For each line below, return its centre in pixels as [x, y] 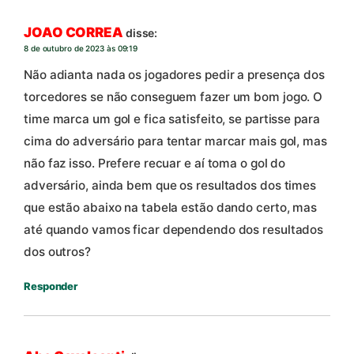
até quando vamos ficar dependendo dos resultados [174, 230]
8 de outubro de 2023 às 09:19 [81, 48]
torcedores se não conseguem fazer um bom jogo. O [173, 97]
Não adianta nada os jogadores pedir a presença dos [174, 75]
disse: [141, 32]
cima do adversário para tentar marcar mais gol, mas [175, 141]
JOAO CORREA [73, 32]
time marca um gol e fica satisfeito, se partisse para [172, 119]
